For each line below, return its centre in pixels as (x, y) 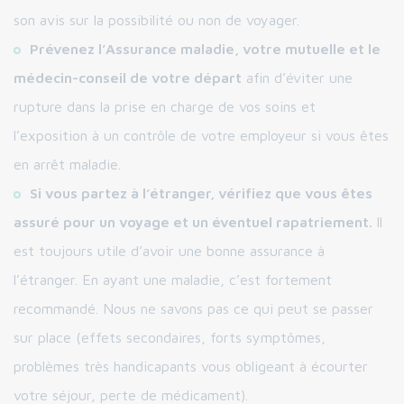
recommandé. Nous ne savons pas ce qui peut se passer (193, 308)
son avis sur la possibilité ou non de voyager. (156, 20)
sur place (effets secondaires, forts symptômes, (170, 337)
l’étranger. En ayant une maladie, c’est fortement (173, 280)
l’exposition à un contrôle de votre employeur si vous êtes (201, 135)
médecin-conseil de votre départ (128, 78)
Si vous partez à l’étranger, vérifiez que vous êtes (201, 193)
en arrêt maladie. (67, 164)
